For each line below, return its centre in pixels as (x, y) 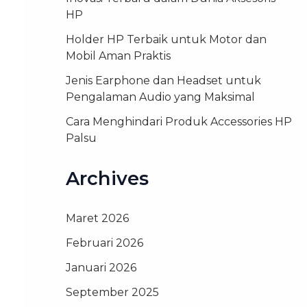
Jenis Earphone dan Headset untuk (163, 81)
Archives (107, 179)
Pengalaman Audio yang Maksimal (160, 97)
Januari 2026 (101, 268)
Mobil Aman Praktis (118, 56)
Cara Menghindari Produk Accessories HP (179, 122)
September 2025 (112, 293)
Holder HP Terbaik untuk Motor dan (166, 40)
